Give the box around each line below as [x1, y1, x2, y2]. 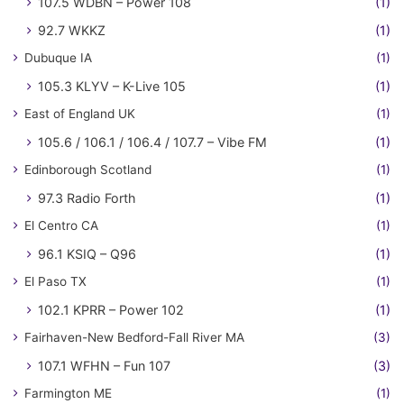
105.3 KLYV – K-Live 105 [38, 78, 186, 94]
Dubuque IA [24, 50, 92, 65]
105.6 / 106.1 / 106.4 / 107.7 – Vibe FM [38, 133, 267, 150]
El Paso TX [24, 273, 87, 289]
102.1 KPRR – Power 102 [38, 301, 184, 317]
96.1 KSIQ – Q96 [38, 245, 136, 262]
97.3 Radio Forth [38, 189, 135, 206]
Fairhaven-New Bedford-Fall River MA [24, 329, 244, 344]
